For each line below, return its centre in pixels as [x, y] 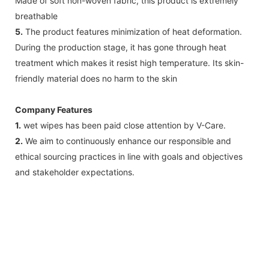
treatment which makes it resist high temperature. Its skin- [129, 62]
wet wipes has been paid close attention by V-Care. [123, 125]
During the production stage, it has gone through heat [121, 47]
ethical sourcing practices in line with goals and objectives [129, 156]
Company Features [54, 109]
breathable [36, 16]
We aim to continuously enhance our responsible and [127, 141]
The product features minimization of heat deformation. [132, 31]
